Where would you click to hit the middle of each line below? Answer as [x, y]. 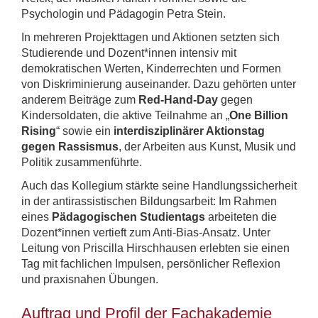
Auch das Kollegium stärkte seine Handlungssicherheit [159, 186]
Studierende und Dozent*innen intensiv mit [129, 53]
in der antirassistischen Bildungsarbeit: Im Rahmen [149, 202]
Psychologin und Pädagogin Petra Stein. [124, 14]
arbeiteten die [241, 217]
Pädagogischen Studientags [128, 217]
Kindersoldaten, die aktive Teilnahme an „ [125, 116]
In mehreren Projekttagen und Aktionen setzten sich [150, 38]
